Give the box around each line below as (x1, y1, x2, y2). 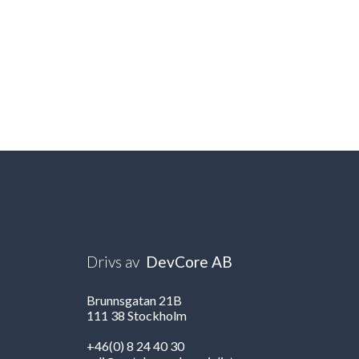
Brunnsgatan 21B (87, 292, 183, 309)
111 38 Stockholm (87, 308, 188, 324)
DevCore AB (146, 252, 233, 272)
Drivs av (87, 252, 140, 272)
